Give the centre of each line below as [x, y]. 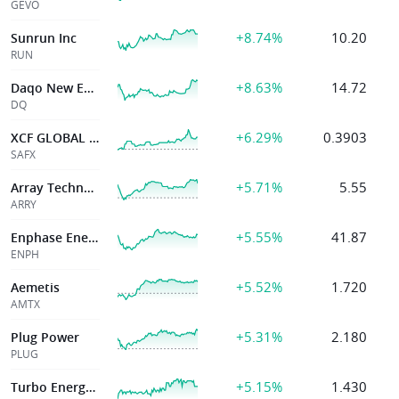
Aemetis [35, 287]
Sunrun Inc [44, 38]
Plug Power [45, 337]
